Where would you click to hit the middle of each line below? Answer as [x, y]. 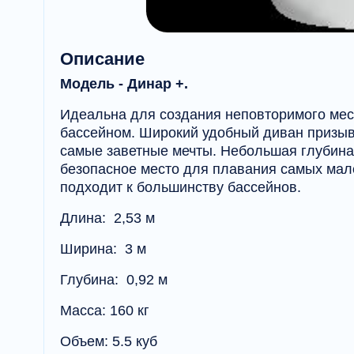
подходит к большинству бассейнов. [181, 188]
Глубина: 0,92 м [114, 280]
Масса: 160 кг [105, 311]
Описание [102, 59]
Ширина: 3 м [103, 249]
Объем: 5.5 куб [109, 342]
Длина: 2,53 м [107, 218]
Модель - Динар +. [124, 84]
